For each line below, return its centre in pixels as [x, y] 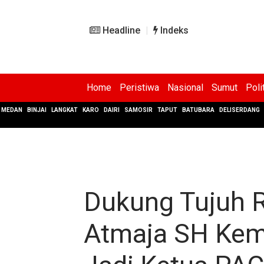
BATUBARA [198, 110]
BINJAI [37, 110]
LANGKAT [65, 110]
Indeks [173, 30]
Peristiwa [139, 88]
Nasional [185, 88]
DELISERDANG [240, 110]
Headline [120, 30]
